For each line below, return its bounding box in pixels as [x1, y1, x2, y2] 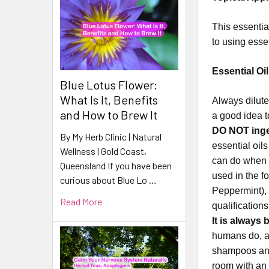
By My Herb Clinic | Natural [60, 130, 162, 142]
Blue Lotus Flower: [60, 77, 157, 92]
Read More [60, 195, 102, 207]
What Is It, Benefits [60, 92, 158, 107]
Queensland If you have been [60, 159, 172, 171]
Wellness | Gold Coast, [60, 145, 147, 157]
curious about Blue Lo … [60, 174, 157, 186]
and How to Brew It [60, 107, 157, 122]
